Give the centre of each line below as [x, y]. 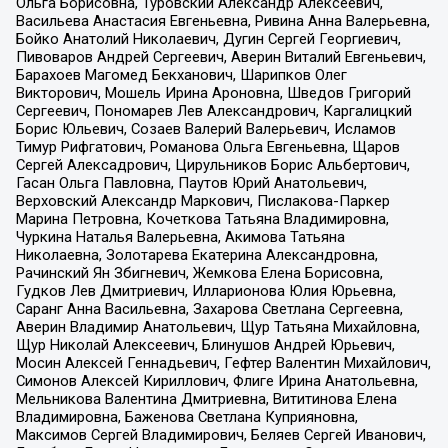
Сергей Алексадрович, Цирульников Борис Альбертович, [212, 164]
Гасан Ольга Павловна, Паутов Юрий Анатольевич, [191, 182]
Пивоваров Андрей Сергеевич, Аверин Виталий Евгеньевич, [220, 56]
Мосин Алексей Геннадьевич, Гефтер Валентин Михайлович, [223, 362]
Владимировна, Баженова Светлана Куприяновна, [186, 416]
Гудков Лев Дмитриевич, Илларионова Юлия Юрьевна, [205, 290]
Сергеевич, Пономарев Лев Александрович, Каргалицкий [213, 110]
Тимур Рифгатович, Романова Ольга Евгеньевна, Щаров [207, 146]
